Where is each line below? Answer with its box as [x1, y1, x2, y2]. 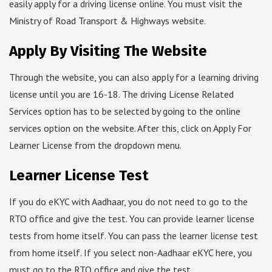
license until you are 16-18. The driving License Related [9, 88, 234, 101]
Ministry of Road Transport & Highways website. [9, 15, 206, 27]
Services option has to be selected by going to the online [9, 105, 240, 118]
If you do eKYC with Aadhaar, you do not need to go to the [9, 195, 248, 208]
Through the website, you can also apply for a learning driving [9, 71, 259, 84]
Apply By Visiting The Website [9, 42, 207, 60]
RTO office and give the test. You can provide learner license [9, 212, 254, 225]
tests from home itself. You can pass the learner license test [9, 229, 258, 242]
